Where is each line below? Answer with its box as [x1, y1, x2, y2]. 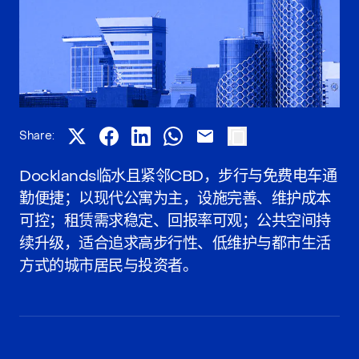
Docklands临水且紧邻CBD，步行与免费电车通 [19, 165, 337, 186]
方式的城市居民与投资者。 [19, 255, 198, 276]
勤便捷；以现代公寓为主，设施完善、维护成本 [19, 188, 331, 208]
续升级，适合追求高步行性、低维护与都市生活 [19, 232, 331, 253]
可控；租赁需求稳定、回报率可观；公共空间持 [19, 210, 331, 231]
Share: [19, 127, 54, 143]
